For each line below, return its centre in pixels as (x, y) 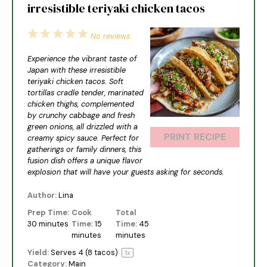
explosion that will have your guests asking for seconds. (126, 172)
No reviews (111, 36)
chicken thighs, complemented (81, 104)
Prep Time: (49, 212)
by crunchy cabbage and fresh (81, 116)
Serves (65, 253)
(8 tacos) (102, 253)
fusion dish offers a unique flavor (85, 161)
